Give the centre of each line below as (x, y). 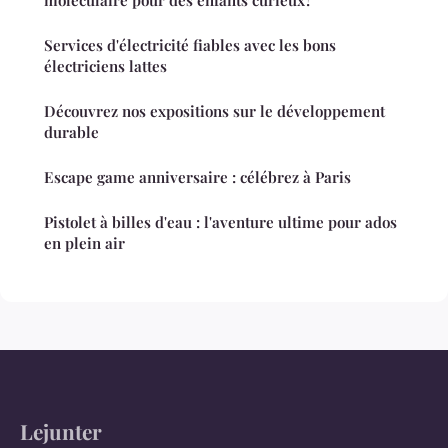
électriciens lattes (105, 65)
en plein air (84, 242)
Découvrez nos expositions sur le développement (214, 110)
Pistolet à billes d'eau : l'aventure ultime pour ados (220, 221)
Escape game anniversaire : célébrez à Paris (197, 176)
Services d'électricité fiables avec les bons (190, 44)
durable (71, 131)
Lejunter (61, 430)
